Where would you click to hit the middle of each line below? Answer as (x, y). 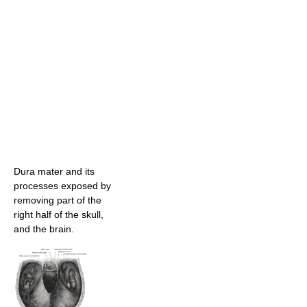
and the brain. (44, 229)
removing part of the (58, 200)
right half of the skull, (59, 214)
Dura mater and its (54, 171)
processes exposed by (62, 185)
